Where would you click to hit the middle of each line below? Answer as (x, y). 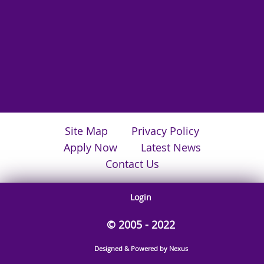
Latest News (171, 148)
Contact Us (132, 164)
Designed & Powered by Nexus (141, 249)
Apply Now (90, 148)
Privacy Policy (165, 131)
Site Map (86, 131)
